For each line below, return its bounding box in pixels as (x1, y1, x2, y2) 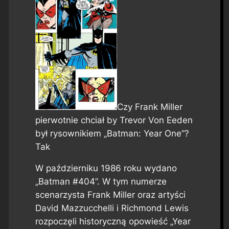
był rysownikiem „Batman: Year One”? (35, 128, 189, 139)
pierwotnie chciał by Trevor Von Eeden (35, 114, 193, 125)
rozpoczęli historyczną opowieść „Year (35, 216, 191, 227)
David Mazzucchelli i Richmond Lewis (35, 203, 189, 214)
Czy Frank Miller (117, 101, 182, 112)
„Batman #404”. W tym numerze (35, 176, 167, 187)
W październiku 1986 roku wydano (35, 163, 177, 174)
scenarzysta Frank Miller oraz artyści (35, 190, 186, 200)
